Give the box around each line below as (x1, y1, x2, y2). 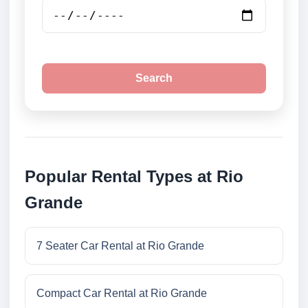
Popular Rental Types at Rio (25, 167, 243, 186)
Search (135, 72, 173, 85)
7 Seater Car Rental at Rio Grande (36, 240, 204, 252)
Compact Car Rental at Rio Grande (36, 287, 207, 300)
